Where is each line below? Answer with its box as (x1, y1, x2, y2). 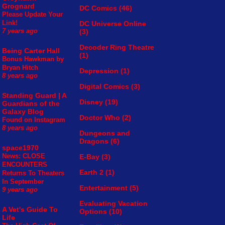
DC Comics (79, 4, 117, 13)
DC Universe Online (79, 20, 146, 28)
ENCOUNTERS (2, 161, 47, 169)
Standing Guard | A (2, 91, 66, 100)
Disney (79, 98, 103, 106)
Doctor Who (79, 114, 120, 122)
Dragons (79, 137, 108, 146)
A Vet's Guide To (2, 205, 58, 214)
